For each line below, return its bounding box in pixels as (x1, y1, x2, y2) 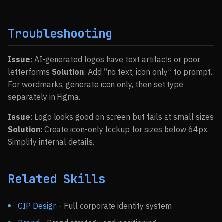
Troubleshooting (8, 26, 112, 41)
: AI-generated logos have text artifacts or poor (30, 55, 200, 64)
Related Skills (8, 171, 105, 187)
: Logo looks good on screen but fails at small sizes (30, 112, 214, 122)
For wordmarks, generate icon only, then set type (8, 79, 183, 89)
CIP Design (18, 201, 57, 211)
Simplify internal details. (8, 137, 94, 147)
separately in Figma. (8, 92, 80, 102)
